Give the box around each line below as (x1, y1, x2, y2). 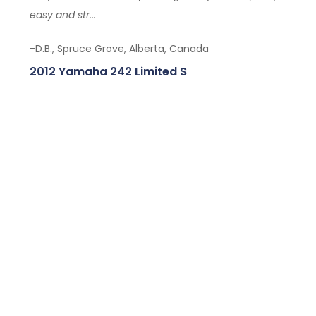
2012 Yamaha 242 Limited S (29, 63, 187, 80)
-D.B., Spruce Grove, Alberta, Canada (29, 42, 209, 56)
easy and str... (29, 8, 96, 22)
